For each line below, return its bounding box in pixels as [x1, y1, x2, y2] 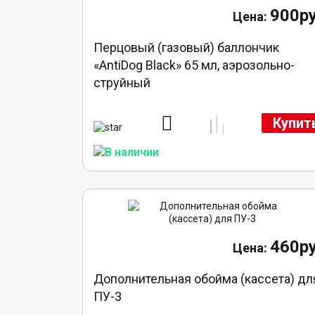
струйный [94, 75, 151, 91]
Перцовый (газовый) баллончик [94, 40, 280, 56]
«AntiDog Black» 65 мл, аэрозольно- [94, 58, 295, 73]
